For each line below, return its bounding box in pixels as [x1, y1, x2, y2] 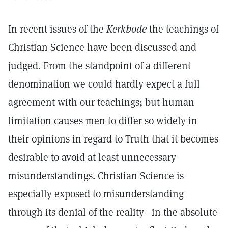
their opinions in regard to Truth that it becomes [8, 132, 218, 146]
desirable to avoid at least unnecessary [8, 151, 176, 164]
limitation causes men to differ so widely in [8, 114, 197, 127]
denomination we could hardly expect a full [8, 77, 200, 91]
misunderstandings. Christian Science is [8, 169, 184, 182]
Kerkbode [106, 22, 147, 36]
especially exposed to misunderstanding [8, 187, 184, 201]
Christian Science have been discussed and [8, 41, 196, 54]
